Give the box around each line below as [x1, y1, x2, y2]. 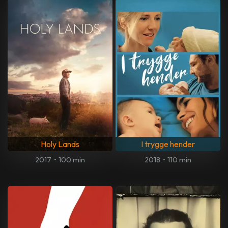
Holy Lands [41, 139, 79, 150]
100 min [58, 155, 85, 165]
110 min [167, 155, 191, 165]
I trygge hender [141, 139, 195, 150]
